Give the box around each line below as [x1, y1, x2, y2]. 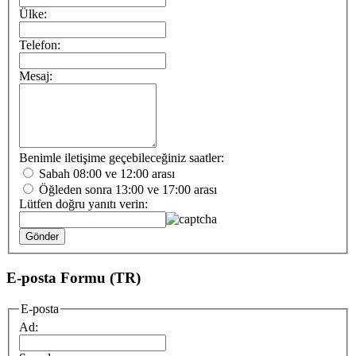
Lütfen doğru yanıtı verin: [19, 197, 148, 211]
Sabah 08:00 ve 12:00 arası [39, 167, 175, 181]
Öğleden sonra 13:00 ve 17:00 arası [39, 183, 217, 197]
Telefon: [19, 38, 60, 52]
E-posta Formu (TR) [6, 269, 141, 286]
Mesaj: [19, 69, 52, 83]
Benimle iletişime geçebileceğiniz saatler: [19, 151, 224, 165]
